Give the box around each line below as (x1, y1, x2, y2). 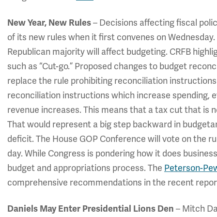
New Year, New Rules (7, 17, 93, 28)
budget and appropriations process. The (7, 163, 164, 173)
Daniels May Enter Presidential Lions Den (7, 203, 174, 214)
